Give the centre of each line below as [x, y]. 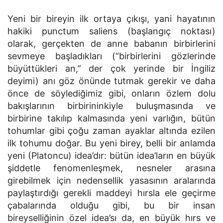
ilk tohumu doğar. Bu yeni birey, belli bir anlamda [111, 143]
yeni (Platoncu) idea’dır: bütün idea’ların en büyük [111, 156]
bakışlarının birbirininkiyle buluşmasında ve [111, 106]
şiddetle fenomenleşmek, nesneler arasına [111, 168]
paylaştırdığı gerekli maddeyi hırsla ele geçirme [111, 193]
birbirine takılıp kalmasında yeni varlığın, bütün [111, 118]
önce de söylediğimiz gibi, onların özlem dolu [111, 93]
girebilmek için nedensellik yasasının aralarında [111, 180]
